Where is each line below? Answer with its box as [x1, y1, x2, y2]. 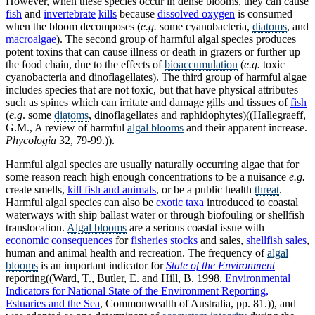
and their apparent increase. [184, 122, 307, 134]
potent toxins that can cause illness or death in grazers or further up [6, 46, 300, 58]
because [117, 8, 157, 20]
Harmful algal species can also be [6, 196, 156, 209]
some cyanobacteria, [157, 20, 252, 33]
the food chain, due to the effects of [6, 58, 165, 71]
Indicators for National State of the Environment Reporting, [6, 285, 269, 297]
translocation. [6, 221, 67, 234]
